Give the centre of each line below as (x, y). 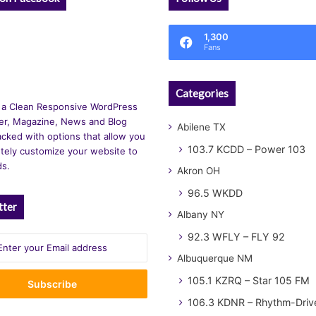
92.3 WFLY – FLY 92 (236, 237)
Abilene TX (201, 127)
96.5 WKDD (215, 193)
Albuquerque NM (215, 258)
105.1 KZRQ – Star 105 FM (249, 280)
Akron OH (199, 171)
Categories (202, 93)
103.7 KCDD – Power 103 (247, 149)
